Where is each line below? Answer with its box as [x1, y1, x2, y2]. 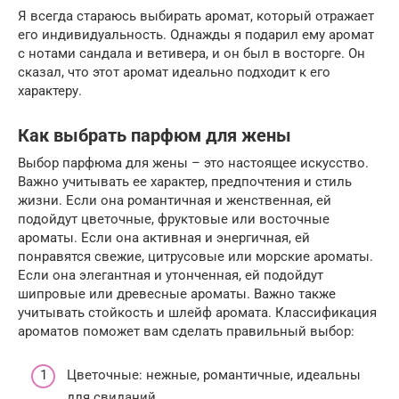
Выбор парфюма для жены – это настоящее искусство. [18, 155, 369, 172]
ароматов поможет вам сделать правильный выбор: [18, 323, 354, 340]
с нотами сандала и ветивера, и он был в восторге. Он [18, 45, 365, 62]
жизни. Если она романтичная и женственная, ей [18, 192, 331, 209]
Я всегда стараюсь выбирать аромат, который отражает [18, 8, 374, 25]
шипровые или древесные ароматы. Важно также [18, 286, 336, 303]
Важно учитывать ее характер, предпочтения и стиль [18, 174, 352, 191]
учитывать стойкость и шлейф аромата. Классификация [18, 305, 377, 322]
